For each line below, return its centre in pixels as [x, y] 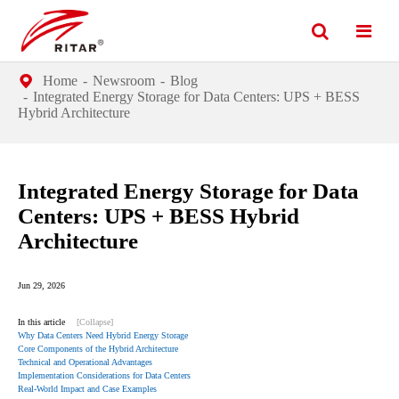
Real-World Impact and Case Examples [87, 389]
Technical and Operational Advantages [85, 362]
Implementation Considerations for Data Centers [104, 375]
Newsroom [124, 81]
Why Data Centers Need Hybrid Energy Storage [103, 335]
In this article [41, 322]
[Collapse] [95, 322]
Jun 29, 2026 [41, 285]
